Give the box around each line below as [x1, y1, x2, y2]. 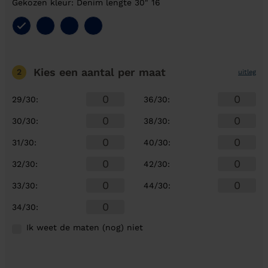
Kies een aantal [33, 66, 118, 78]
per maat [118, 66, 166, 78]
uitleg [238, 68, 256, 76]
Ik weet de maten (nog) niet [26, 223, 143, 232]
